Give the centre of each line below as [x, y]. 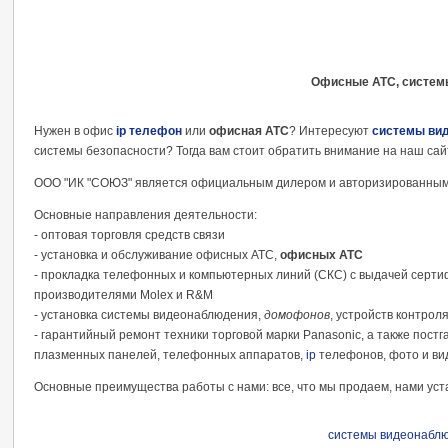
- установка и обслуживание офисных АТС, [157, 255]
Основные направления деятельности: [145, 215]
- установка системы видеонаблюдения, [149, 315]
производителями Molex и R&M [123, 295]
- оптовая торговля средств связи [129, 235]
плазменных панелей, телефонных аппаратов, [170, 355]
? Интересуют [330, 131]
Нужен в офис [75, 131]
